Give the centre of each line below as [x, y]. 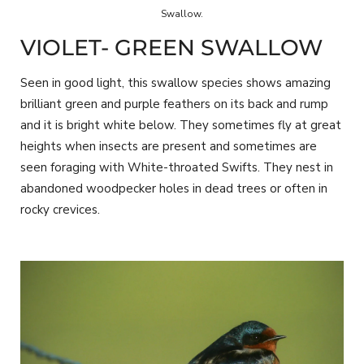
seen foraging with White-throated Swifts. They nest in [177, 167]
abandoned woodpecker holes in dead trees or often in [174, 188]
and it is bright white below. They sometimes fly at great [181, 125]
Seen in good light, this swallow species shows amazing [175, 82]
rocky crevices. [60, 209]
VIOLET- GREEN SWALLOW [171, 48]
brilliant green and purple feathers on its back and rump [174, 104]
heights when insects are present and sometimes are [169, 146]
